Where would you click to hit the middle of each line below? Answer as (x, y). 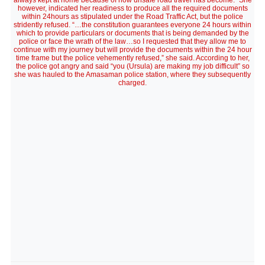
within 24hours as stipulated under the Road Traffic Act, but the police (132, 17)
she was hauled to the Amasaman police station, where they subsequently (132, 75)
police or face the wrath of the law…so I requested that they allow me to (132, 41)
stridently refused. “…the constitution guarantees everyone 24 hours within (132, 25)
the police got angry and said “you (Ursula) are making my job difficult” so (132, 66)
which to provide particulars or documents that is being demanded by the (132, 33)
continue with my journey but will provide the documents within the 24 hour (132, 50)
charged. (132, 83)
